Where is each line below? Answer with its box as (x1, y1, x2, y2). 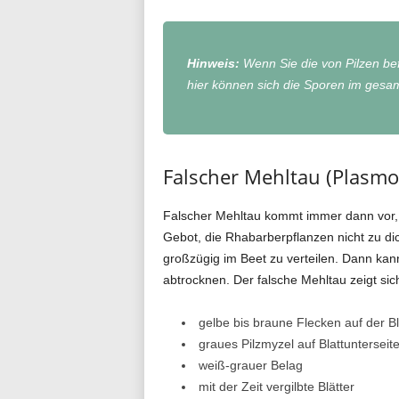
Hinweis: (186, 55, 240, 70)
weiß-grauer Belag (198, 357, 303, 372)
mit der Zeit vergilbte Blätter (198, 379, 354, 394)
